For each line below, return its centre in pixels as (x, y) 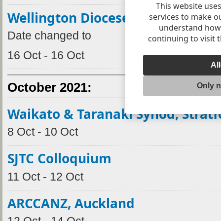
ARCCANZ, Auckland (71, 203)
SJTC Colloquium (59, 159)
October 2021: (50, 88)
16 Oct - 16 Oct (46, 56)
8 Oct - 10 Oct (43, 132)
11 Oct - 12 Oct (45, 177)
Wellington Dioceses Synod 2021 (109, 18)
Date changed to (49, 36)
